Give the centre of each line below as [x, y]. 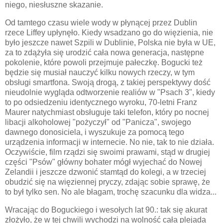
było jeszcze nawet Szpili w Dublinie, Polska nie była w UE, [110, 43]
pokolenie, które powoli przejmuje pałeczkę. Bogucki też [104, 63]
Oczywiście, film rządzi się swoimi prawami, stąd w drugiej [108, 152]
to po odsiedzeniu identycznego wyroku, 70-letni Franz [101, 103]
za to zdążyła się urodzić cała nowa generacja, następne [105, 53]
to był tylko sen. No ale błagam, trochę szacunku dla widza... [111, 192]
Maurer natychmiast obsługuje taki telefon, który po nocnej [107, 112]
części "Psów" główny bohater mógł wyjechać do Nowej [104, 162]
